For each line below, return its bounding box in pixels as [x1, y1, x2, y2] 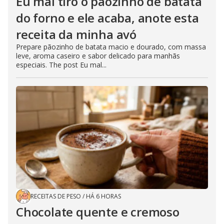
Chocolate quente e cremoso [16, 203, 179, 220]
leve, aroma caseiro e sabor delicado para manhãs [16, 50, 180, 60]
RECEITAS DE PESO [30, 191, 81, 200]
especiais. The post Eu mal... [16, 59, 106, 69]
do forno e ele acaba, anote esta [16, 9, 199, 26]
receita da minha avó [16, 25, 137, 42]
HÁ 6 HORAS [86, 191, 121, 200]
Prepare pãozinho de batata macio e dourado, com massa [16, 41, 206, 51]
